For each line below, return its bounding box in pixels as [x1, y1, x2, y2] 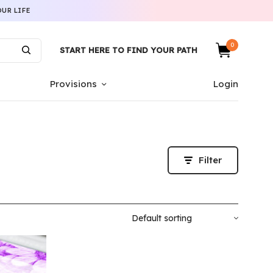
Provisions [50, 78, 97, 90]
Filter [199, 154, 222, 166]
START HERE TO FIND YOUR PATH [60, 45, 197, 55]
